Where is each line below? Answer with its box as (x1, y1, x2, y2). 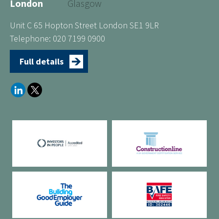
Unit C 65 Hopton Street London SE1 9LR (10, 19, 159, 31)
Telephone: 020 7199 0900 (10, 32, 105, 44)
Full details (20, 55, 64, 67)
